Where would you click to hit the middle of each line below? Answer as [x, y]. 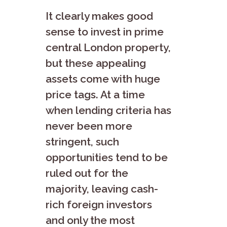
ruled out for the [87, 173]
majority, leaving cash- [102, 188]
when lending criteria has [108, 110]
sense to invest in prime [105, 31]
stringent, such [82, 141]
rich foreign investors [99, 204]
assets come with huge [103, 79]
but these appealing [96, 63]
